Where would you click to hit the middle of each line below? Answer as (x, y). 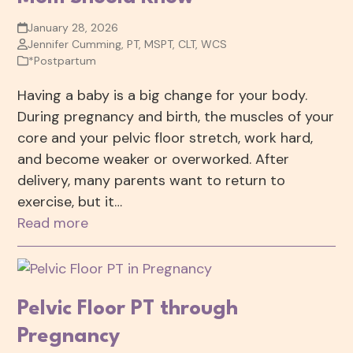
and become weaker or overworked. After (154, 160)
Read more (53, 223)
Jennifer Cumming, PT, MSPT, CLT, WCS (127, 45)
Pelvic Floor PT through (128, 309)
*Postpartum (63, 61)
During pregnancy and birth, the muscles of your (176, 117)
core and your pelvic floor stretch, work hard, (165, 138)
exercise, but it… (70, 202)
